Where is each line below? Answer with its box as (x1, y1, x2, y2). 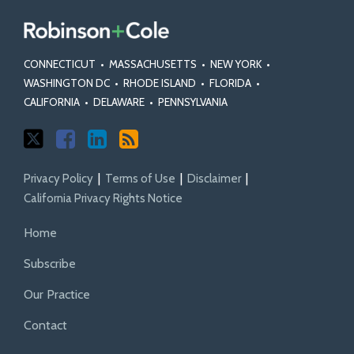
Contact (24, 318, 67, 333)
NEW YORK (210, 58, 262, 71)
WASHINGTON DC (24, 77, 110, 90)
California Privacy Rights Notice (24, 191, 183, 206)
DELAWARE (93, 96, 145, 109)
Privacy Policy (24, 171, 93, 186)
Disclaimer (187, 171, 241, 186)
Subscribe (24, 256, 76, 272)
